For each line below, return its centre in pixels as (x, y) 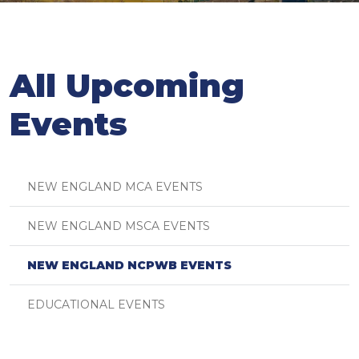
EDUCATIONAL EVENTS (96, 304)
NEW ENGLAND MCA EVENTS (115, 186)
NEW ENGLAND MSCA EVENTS (119, 226)
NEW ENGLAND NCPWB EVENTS (129, 265)
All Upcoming (127, 85)
